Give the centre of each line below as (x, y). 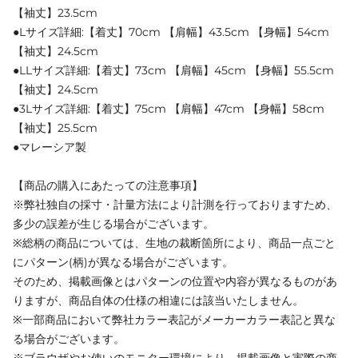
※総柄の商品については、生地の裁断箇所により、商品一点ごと (174, 243)
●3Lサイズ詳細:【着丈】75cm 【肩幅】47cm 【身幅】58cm (169, 108)
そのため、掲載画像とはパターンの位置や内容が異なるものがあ (175, 281)
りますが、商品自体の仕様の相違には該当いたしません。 (158, 300)
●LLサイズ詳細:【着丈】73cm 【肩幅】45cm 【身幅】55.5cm (173, 70)
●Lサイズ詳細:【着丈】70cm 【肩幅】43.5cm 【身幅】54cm (171, 32)
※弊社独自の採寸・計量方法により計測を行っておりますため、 (175, 204)
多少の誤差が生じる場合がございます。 (113, 223)
